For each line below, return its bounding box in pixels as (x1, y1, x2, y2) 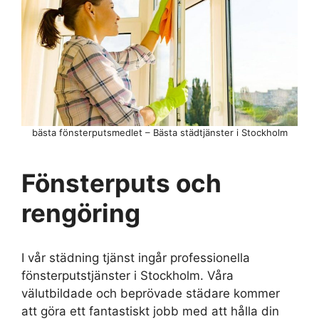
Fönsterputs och (21, 167, 221, 198)
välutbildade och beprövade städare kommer (21, 286, 280, 300)
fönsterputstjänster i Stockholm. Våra (21, 268, 234, 283)
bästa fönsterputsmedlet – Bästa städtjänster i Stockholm (31, 126, 288, 138)
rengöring (21, 197, 140, 228)
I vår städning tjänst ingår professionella (21, 250, 250, 265)
